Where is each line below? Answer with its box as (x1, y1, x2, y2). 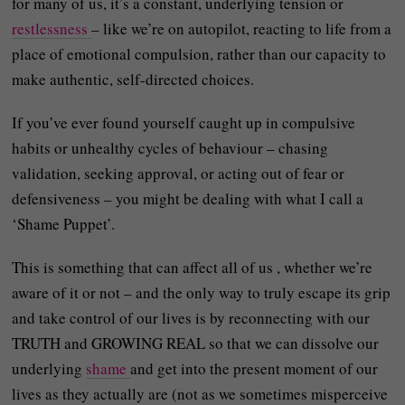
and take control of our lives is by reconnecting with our (12, 307, 371, 328)
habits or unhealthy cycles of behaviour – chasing (12, 137, 329, 158)
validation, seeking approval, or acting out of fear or (12, 163, 345, 184)
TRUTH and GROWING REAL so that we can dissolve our (12, 333, 380, 353)
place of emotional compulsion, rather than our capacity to (12, 43, 387, 64)
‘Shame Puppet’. (12, 213, 116, 234)
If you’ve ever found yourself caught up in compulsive (12, 112, 356, 133)
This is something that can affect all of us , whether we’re (12, 257, 373, 278)
